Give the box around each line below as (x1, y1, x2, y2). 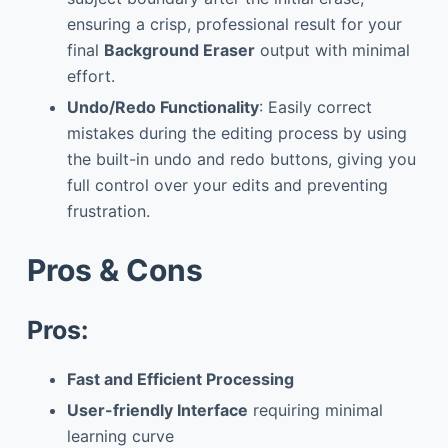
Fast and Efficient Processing (66, 369, 294, 390)
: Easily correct (258, 96, 372, 117)
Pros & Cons (26, 251, 203, 288)
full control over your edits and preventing (66, 174, 388, 195)
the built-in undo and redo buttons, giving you (66, 148, 416, 169)
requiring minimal (247, 400, 383, 421)
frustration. (66, 200, 150, 221)
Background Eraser (103, 40, 255, 61)
